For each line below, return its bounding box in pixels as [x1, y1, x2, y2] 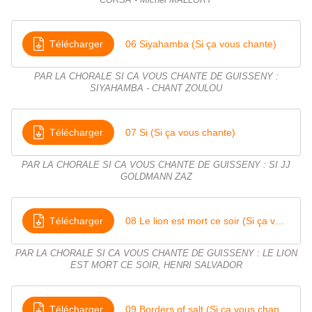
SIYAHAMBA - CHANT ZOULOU [90, 84, 222, 94]
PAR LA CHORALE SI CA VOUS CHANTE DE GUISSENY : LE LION [15, 249, 297, 259]
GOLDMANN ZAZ [120, 172, 192, 182]
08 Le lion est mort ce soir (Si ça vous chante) [275, 214, 285, 226]
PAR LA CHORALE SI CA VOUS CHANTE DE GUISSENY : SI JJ [22, 160, 290, 171]
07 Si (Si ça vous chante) [125, 126, 235, 138]
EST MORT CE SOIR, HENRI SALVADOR [70, 260, 242, 271]
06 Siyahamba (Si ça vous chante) [125, 38, 276, 49]
